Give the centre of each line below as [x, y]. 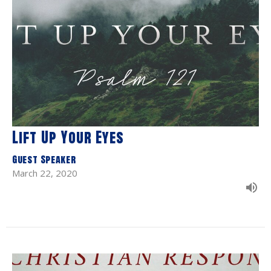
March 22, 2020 [45, 173]
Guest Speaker [44, 159]
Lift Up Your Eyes [68, 138]
